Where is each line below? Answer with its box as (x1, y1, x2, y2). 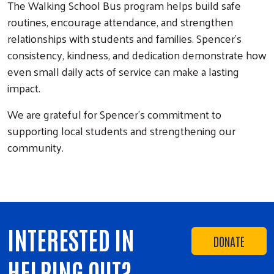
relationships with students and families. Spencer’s (7, 28, 242, 48)
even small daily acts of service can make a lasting (7, 61, 239, 81)
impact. (7, 78, 40, 98)
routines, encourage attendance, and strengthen (7, 12, 233, 32)
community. (7, 137, 64, 157)
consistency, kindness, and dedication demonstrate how (7, 45, 267, 65)
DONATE (213, 233, 245, 249)
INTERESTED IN (7, 223, 135, 255)
